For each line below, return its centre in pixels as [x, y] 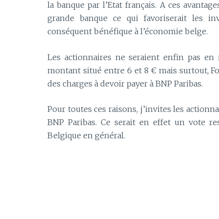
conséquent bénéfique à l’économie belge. [128, 31]
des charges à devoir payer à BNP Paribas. [125, 83]
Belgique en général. [86, 136]
